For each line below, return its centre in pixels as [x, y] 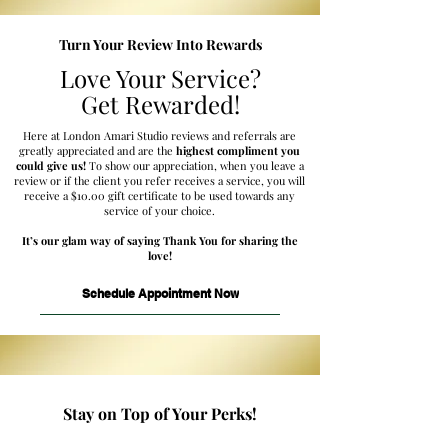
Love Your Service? [160, 78]
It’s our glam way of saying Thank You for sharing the [159, 240]
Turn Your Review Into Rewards [160, 44]
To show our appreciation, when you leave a [194, 165]
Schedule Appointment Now [160, 293]
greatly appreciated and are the [97, 150]
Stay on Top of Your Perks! [160, 413]
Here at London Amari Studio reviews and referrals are [159, 135]
